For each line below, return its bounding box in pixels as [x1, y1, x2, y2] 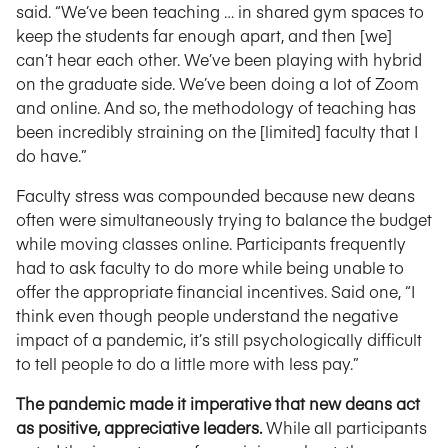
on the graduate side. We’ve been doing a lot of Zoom [16, 72, 419, 94]
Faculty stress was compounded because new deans [16, 184, 415, 206]
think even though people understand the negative [16, 304, 398, 326]
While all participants [266, 416, 427, 438]
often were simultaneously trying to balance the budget [16, 208, 432, 230]
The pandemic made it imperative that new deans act [16, 392, 420, 414]
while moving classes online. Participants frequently [16, 232, 406, 254]
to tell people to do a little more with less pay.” [16, 352, 359, 374]
